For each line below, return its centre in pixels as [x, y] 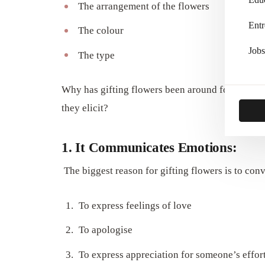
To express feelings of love [135, 205]
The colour [101, 31]
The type [96, 55]
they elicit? [85, 108]
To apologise [106, 230]
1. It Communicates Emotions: [149, 147]
